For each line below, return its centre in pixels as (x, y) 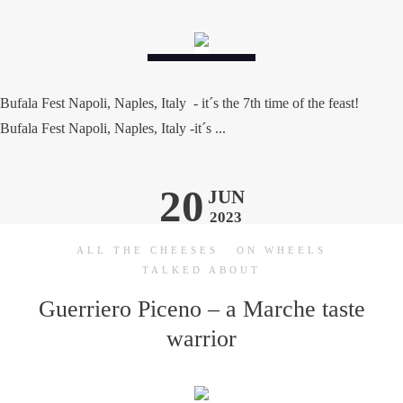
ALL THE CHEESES (148, 250)
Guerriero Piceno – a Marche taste (201, 309)
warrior (201, 339)
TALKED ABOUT (201, 270)
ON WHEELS (282, 250)
